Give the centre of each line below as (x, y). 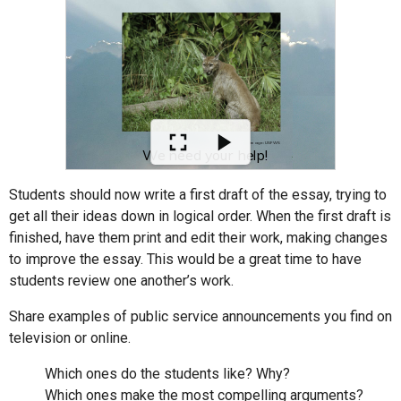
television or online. (70, 337)
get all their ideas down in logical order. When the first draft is (200, 216)
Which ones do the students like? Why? (167, 373)
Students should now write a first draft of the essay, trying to (198, 194)
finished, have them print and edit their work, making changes (198, 237)
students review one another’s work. (121, 280)
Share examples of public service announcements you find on (200, 316)
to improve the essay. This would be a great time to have (185, 259)
